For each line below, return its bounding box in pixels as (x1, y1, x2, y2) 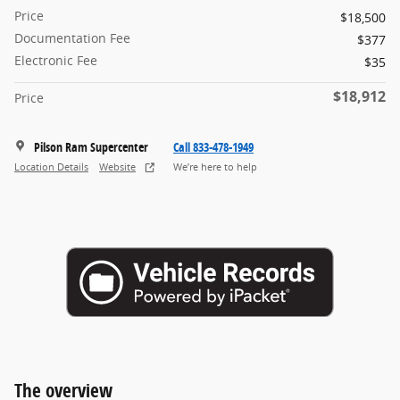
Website (99, 160, 136, 173)
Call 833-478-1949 (173, 138, 254, 156)
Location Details (14, 160, 88, 173)
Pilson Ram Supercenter (34, 138, 148, 156)
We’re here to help (173, 160, 257, 173)
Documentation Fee (14, 29, 130, 47)
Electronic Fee (14, 52, 97, 70)
